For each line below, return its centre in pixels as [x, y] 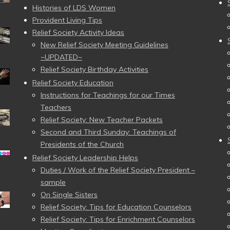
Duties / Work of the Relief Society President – [118, 170]
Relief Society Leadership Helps [85, 158]
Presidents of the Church [82, 144]
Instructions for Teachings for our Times [108, 95]
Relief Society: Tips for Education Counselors [116, 207]
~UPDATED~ [61, 57]
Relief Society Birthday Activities [94, 69]
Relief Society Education [73, 83]
